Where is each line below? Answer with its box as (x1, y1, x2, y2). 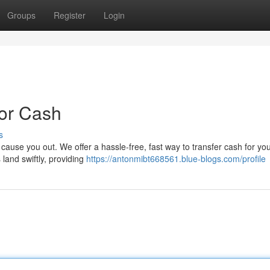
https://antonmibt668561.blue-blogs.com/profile (86, 152, 266, 165)
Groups (7, 9, 36, 21)
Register (54, 9, 86, 21)
